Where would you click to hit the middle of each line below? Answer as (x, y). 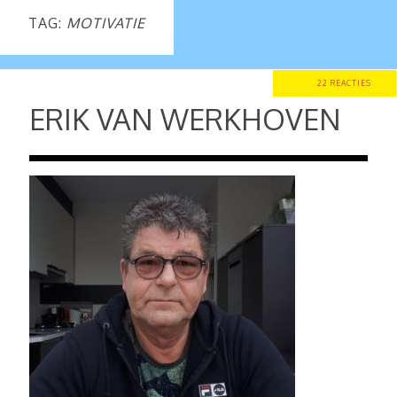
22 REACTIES (344, 83)
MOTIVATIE (106, 23)
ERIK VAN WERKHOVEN (185, 119)
